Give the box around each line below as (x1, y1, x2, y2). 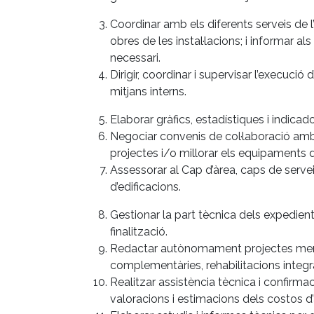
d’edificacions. (110, 179, 181, 193)
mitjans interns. (110, 84, 186, 98)
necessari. (110, 50, 161, 64)
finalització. (110, 224, 168, 238)
